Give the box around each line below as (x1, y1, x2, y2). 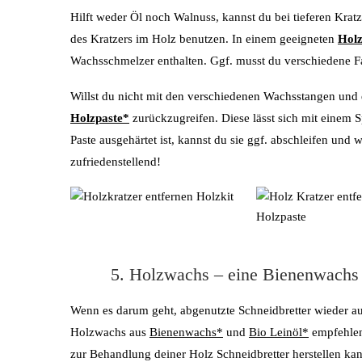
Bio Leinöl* (249, 325, 309, 339)
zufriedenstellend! (70, 154, 161, 168)
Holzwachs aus (70, 325, 149, 339)
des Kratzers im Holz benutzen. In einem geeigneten (70, 32, 338, 45)
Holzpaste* (70, 111, 129, 124)
